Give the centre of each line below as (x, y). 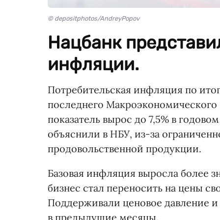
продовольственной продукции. (124, 149)
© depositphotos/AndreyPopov (94, 19)
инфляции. (93, 64)
